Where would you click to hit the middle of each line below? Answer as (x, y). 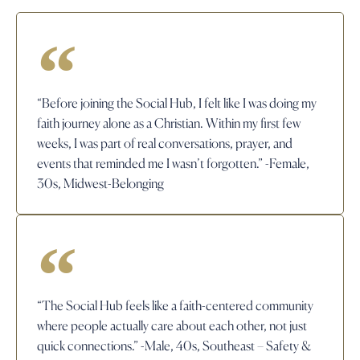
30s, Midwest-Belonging (100, 183)
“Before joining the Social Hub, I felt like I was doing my (177, 103)
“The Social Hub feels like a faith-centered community (175, 305)
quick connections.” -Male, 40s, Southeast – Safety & (174, 346)
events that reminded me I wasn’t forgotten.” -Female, (173, 163)
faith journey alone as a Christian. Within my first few (169, 123)
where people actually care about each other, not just (172, 325)
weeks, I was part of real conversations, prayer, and (165, 143)
